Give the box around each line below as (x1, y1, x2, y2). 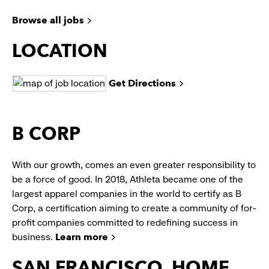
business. (12, 231, 55, 243)
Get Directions (109, 77, 176, 89)
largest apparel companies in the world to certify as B (12, 188, 241, 200)
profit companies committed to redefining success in (12, 217, 238, 229)
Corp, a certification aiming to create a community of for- (12, 202, 256, 214)
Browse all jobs (12, 14, 84, 26)
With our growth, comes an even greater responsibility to (12, 159, 256, 171)
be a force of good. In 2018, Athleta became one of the (12, 174, 243, 186)
